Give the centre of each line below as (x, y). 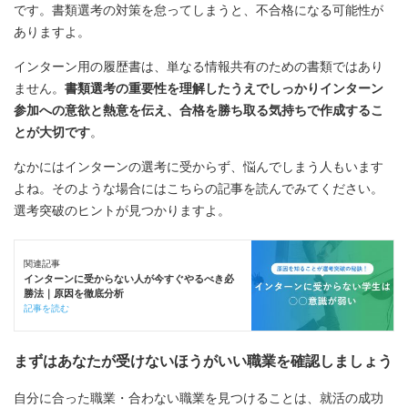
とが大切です (52, 132)
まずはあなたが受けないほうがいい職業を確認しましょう (203, 361)
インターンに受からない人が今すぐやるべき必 (129, 278)
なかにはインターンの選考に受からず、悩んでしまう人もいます (199, 166)
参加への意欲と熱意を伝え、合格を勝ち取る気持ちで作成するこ (199, 110)
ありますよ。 (52, 31)
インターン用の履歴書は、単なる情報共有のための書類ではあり (199, 66)
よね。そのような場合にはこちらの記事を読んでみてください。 (199, 188)
